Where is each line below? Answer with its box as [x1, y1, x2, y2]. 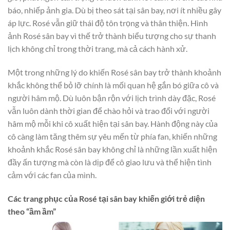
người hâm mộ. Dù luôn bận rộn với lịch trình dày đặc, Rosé [8, 92, 216, 103]
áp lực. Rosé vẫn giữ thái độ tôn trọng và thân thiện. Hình [8, 18, 208, 28]
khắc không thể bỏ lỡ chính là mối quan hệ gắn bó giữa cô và [8, 80, 219, 90]
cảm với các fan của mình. [8, 169, 97, 180]
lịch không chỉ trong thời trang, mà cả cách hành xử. [8, 44, 187, 54]
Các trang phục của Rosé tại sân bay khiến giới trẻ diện [8, 193, 205, 203]
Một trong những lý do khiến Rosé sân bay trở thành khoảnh [8, 67, 221, 77]
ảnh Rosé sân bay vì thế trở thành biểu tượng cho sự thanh [8, 31, 216, 41]
